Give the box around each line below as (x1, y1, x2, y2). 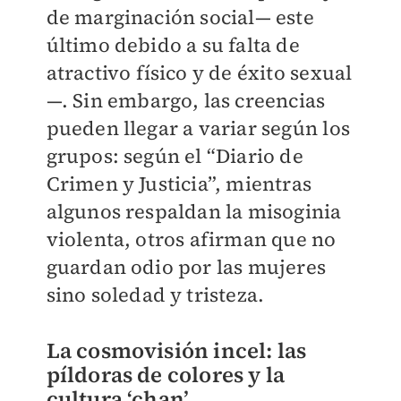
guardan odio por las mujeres (46, 252, 327, 280)
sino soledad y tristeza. (46, 280, 265, 308)
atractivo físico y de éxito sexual (46, 58, 353, 86)
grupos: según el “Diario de (46, 141, 303, 169)
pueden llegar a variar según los (46, 114, 350, 141)
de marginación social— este (46, 3, 314, 30)
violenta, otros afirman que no (46, 225, 337, 252)
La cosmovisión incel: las (46, 335, 307, 365)
